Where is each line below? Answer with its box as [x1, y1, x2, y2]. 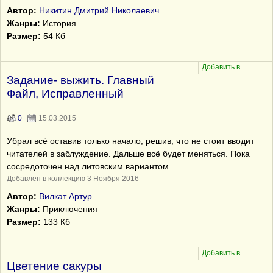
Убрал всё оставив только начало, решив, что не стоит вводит [7, 136, 254, 146]
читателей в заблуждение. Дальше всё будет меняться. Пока [7, 149, 250, 158]
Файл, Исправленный [7, 87, 124, 100]
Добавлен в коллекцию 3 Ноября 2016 [7, 174, 139, 183]
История [40, 18, 76, 28]
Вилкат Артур [39, 191, 92, 201]
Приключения [40, 204, 97, 214]
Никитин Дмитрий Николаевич [39, 5, 159, 15]
